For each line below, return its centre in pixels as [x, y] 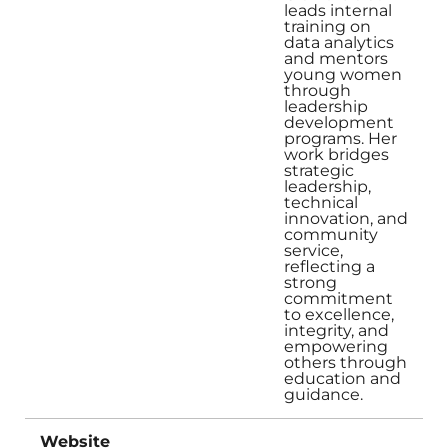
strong [310, 283]
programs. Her [340, 139]
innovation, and [346, 219]
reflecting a [329, 267]
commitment [338, 299]
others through [345, 363]
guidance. [323, 395]
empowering [336, 347]
